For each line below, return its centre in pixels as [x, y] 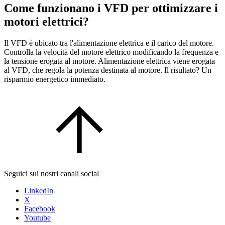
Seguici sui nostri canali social [51, 174]
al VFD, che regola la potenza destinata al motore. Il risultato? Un [108, 70]
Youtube [37, 218]
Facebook [40, 209]
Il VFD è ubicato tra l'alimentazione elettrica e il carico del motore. [109, 43]
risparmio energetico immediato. [55, 79]
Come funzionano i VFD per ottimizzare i [111, 8]
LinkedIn [39, 191]
